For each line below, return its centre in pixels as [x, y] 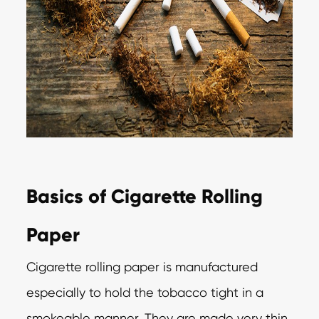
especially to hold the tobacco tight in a [145, 292]
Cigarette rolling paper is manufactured [142, 266]
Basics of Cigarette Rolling [145, 196]
